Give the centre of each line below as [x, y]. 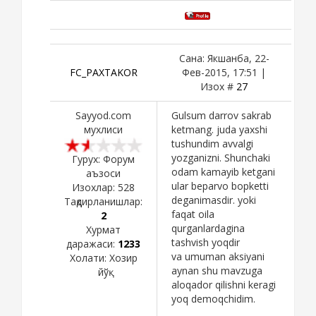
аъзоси [103, 173]
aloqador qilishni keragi [224, 284]
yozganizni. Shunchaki [221, 157]
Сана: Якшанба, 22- [224, 58]
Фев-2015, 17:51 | [224, 72]
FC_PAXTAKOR [103, 72]
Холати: [89, 257]
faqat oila [193, 214]
